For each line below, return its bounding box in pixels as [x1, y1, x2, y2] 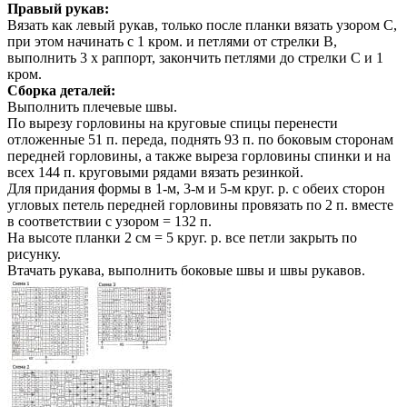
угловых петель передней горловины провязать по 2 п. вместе [7, 197, 393, 213]
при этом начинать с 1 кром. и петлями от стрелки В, [7, 34, 341, 50]
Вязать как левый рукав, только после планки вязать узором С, [7, 17, 397, 34]
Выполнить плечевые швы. [7, 99, 177, 115]
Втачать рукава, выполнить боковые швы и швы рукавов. [7, 263, 365, 279]
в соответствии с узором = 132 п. [7, 213, 212, 230]
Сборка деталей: [7, 83, 115, 99]
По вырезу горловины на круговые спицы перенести [7, 115, 338, 132]
